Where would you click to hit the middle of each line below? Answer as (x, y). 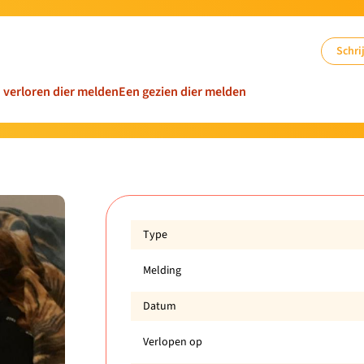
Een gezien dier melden (182, 92)
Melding (162, 270)
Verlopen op (172, 342)
